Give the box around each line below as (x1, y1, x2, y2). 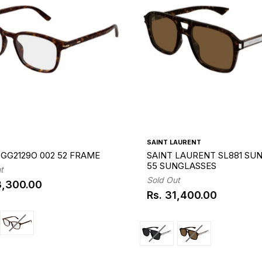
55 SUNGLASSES (146, 160, 216, 172)
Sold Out (146, 175, 180, 185)
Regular (146, 194, 186, 207)
